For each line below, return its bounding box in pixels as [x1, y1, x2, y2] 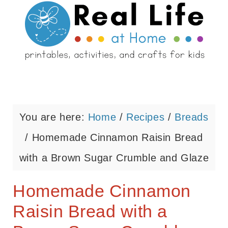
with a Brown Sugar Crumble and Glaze [19, 152, 209, 163]
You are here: [19, 111, 88, 123]
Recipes [126, 111, 165, 123]
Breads [175, 111, 209, 123]
